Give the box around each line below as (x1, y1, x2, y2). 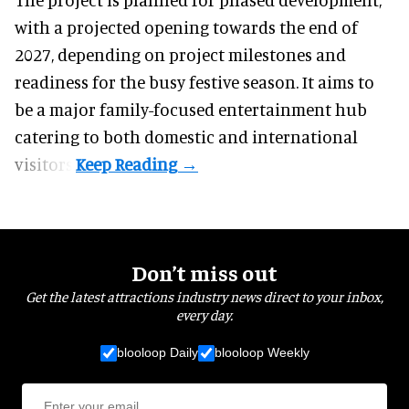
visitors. (15, 152, 76, 174)
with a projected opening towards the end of (15, 16, 358, 37)
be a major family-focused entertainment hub (15, 98, 367, 120)
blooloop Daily (116, 345, 198, 361)
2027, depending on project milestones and (15, 43, 346, 65)
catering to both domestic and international (15, 125, 358, 147)
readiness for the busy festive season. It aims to (15, 70, 374, 92)
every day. (176, 304, 233, 323)
